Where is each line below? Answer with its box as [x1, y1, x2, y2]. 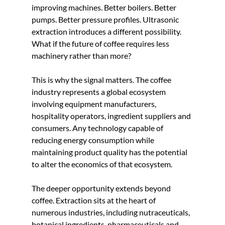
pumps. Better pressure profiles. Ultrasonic [31, 14, 180, 24]
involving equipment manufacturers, [31, 98, 158, 108]
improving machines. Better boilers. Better [31, 2, 178, 12]
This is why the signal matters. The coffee [31, 74, 173, 84]
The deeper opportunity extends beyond [31, 183, 172, 193]
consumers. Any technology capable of [31, 123, 165, 133]
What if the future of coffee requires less [31, 38, 171, 48]
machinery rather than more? [31, 50, 131, 60]
